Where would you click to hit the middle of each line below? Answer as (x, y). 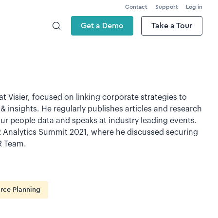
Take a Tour (172, 26)
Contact (136, 7)
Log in (194, 7)
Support (167, 7)
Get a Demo (102, 26)
